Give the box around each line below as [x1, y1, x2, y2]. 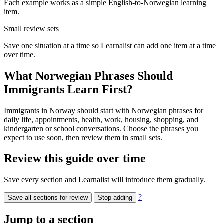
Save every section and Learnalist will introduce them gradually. [4, 175, 205, 184]
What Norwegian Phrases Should [4, 69, 173, 82]
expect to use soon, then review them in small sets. [4, 133, 162, 142]
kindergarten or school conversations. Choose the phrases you [4, 124, 198, 133]
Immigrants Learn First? [4, 82, 133, 96]
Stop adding [98, 194, 132, 202]
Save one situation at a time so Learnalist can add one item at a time [4, 41, 216, 50]
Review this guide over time [4, 152, 146, 165]
